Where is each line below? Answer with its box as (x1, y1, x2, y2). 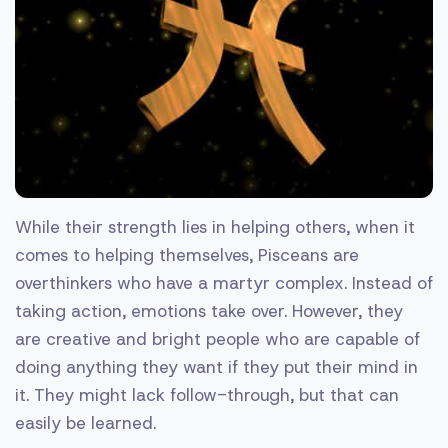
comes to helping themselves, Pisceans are (15, 243, 359, 266)
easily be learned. (15, 411, 156, 434)
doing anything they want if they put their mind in (15, 355, 418, 378)
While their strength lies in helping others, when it (15, 215, 415, 238)
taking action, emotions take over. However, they (15, 299, 403, 322)
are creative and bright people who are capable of (15, 327, 420, 350)
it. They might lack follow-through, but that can (15, 383, 399, 406)
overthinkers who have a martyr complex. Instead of (15, 271, 433, 294)
